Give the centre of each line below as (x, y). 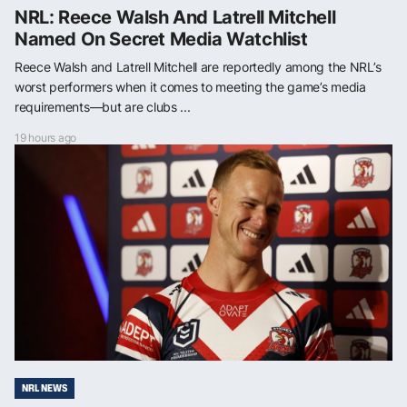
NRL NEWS (45, 387)
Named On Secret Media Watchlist (161, 39)
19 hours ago (46, 137)
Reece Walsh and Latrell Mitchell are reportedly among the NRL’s (198, 66)
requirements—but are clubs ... (103, 106)
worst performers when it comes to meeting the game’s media (190, 86)
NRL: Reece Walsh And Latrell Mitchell (175, 17)
